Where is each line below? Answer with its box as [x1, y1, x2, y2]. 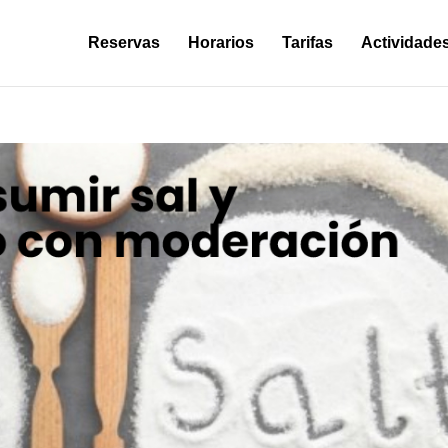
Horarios [187, 34, 254, 51]
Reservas [87, 34, 160, 51]
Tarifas [281, 34, 333, 51]
